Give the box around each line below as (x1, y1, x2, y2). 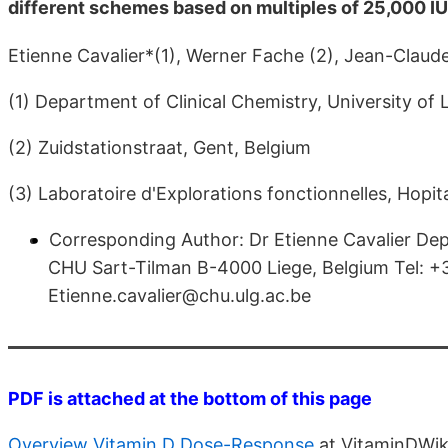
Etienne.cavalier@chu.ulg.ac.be (48, 285, 311, 307)
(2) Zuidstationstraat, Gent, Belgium (8, 137, 311, 159)
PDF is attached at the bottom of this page (8, 388, 372, 410)
